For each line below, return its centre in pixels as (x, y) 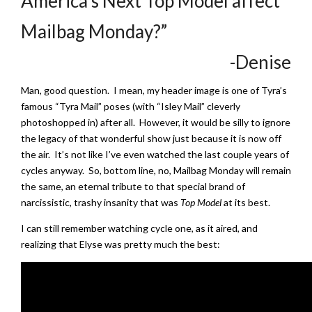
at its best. (246, 202)
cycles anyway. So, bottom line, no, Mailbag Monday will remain (156, 170)
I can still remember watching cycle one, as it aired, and (139, 228)
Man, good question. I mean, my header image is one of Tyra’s (154, 90)
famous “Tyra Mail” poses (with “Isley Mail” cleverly (131, 106)
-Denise (260, 62)
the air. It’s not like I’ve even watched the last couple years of (155, 154)
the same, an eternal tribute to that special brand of (133, 186)
